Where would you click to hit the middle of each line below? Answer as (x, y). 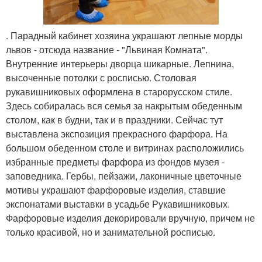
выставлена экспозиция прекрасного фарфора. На (117, 134)
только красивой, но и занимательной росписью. (111, 232)
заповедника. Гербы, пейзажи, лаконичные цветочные (124, 176)
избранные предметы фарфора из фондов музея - (115, 162)
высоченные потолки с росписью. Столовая (101, 78)
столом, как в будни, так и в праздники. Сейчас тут (114, 120)
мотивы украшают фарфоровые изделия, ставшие (116, 190)
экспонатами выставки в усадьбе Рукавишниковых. (118, 204)
